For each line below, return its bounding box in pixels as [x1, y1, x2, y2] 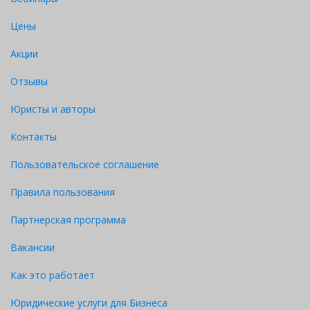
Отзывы [10, 75, 48, 88]
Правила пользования [10, 185, 115, 199]
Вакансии [10, 241, 55, 254]
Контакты [10, 130, 57, 143]
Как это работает [10, 268, 95, 282]
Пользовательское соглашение [10, 158, 159, 171]
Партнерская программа [10, 213, 126, 226]
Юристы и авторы [10, 102, 95, 116]
